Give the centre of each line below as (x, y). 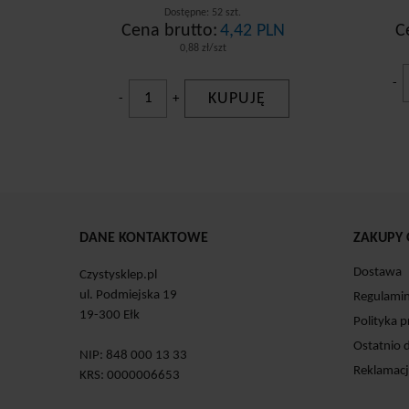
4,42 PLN (252, 31)
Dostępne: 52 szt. (203, 12)
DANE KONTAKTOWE (144, 238)
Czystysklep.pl (118, 275)
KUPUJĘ (237, 99)
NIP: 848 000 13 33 (133, 355)
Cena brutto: (169, 31)
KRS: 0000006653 (130, 375)
